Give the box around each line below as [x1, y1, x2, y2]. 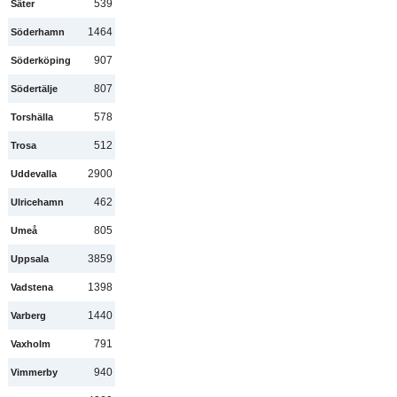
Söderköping [10, 54, 71, 66]
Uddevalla [10, 167, 57, 179]
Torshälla [10, 111, 53, 122]
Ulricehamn [10, 196, 64, 207]
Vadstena [10, 281, 53, 292]
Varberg [10, 309, 46, 321]
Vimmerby [10, 366, 58, 378]
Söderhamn [10, 26, 65, 37]
